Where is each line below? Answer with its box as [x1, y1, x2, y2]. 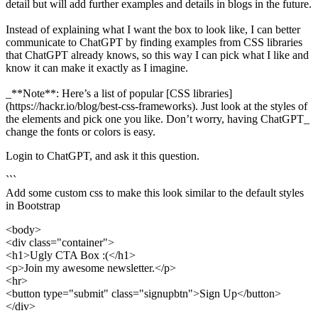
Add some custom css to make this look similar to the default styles [6, 187, 304, 199]
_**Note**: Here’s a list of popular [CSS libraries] [6, 87, 232, 100]
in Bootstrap [6, 199, 60, 212]
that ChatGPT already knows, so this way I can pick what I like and [6, 49, 309, 62]
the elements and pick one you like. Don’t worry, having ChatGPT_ [6, 113, 309, 126]
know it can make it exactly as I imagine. [6, 62, 188, 75]
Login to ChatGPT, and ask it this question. [6, 150, 199, 163]
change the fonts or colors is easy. [6, 126, 155, 138]
